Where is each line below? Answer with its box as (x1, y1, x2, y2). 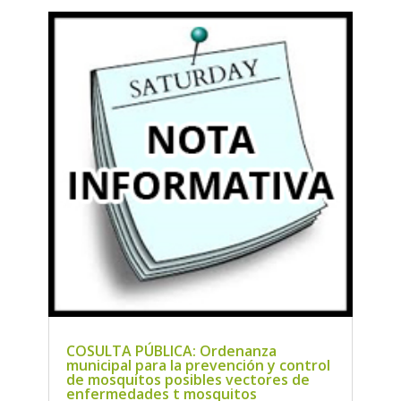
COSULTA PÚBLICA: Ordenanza (65, 340, 277, 361)
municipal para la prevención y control (65, 354, 330, 375)
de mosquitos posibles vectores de (65, 369, 310, 389)
